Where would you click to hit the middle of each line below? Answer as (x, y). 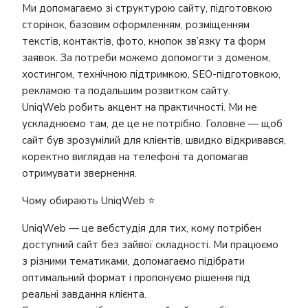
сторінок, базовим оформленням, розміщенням (136, 25)
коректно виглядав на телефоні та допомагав (135, 157)
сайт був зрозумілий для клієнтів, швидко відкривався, (154, 140)
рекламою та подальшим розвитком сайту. (126, 91)
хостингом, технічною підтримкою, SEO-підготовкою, (151, 74)
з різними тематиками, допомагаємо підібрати (133, 261)
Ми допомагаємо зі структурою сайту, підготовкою (147, 8)
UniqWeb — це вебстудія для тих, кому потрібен (142, 228)
